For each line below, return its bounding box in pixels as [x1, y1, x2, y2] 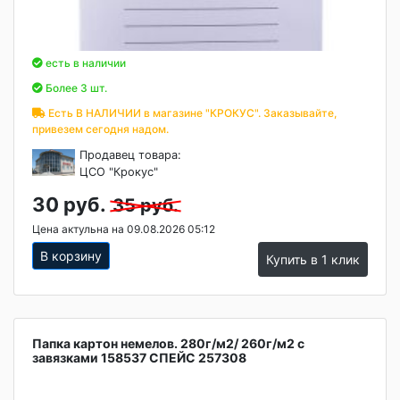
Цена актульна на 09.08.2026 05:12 [32, 222, 215, 236]
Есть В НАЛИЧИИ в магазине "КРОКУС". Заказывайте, [46, 106, 337, 120]
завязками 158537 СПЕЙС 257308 [32, 350, 246, 365]
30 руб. [32, 193, 105, 216]
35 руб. [112, 195, 179, 216]
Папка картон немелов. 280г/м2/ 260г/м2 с [32, 336, 304, 351]
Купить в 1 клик [266, 252, 360, 267]
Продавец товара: [79, 148, 182, 162]
